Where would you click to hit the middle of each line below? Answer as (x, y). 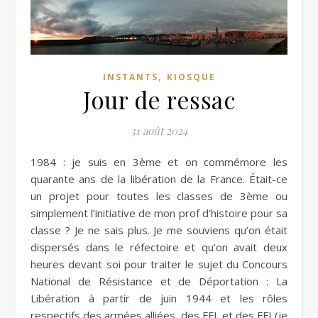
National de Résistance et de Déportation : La (159, 281)
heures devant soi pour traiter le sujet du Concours (159, 264)
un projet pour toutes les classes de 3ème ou (159, 196)
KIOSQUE (191, 77)
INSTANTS (130, 77)
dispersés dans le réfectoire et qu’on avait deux (159, 247)
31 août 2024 (159, 131)
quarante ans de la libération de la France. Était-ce (159, 179)
